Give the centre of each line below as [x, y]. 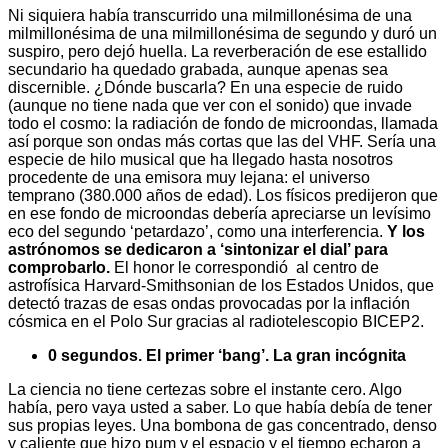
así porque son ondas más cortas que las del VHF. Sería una [222, 142]
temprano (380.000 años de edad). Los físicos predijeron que [223, 196]
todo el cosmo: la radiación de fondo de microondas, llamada [223, 124]
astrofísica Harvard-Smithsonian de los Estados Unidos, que [221, 286]
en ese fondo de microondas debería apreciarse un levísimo [219, 214]
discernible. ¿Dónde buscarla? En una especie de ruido [205, 88]
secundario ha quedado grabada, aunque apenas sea [198, 70]
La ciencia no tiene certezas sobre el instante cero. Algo [205, 390]
